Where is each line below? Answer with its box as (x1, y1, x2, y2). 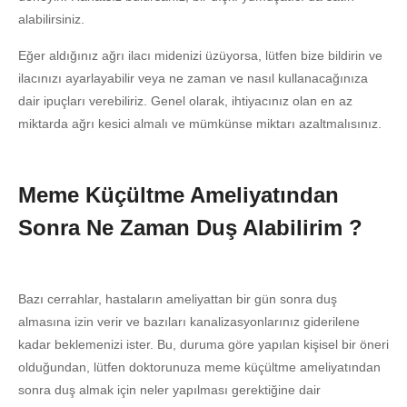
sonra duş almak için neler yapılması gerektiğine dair (18, 382, 321, 398)
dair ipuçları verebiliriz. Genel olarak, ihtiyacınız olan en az (18, 94, 352, 109)
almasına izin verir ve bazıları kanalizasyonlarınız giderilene (18, 314, 360, 330)
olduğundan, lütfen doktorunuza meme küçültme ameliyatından (18, 360, 381, 375)
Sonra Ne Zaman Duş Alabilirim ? (18, 215, 362, 241)
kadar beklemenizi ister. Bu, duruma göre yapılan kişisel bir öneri (18, 337, 389, 352)
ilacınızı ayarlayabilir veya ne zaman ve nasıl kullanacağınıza (18, 71, 368, 86)
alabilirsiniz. (18, 12, 84, 27)
